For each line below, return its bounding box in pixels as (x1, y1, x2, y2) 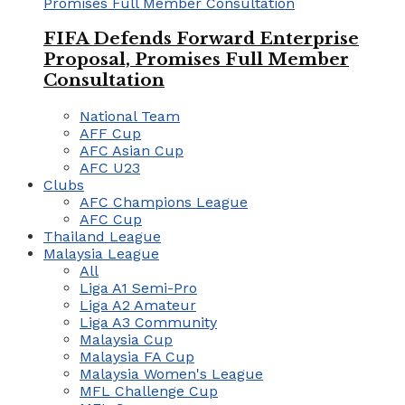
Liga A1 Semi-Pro (80, 278, 197, 297)
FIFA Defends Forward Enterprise (43, 28, 359, 50)
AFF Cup (80, 124, 141, 142)
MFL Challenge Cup (80, 381, 218, 400)
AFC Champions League (80, 193, 248, 211)
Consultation (43, 70, 165, 91)
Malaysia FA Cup (80, 347, 194, 365)
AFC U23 (80, 158, 140, 176)
